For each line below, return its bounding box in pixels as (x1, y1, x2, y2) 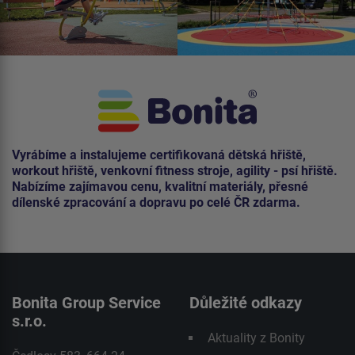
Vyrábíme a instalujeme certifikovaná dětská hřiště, (12, 147, 306, 163)
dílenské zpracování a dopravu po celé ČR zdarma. (12, 195, 300, 211)
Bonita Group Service (12, 293, 161, 313)
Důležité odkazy (189, 293, 302, 313)
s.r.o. (12, 311, 47, 331)
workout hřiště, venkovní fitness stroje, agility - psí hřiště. (12, 163, 338, 179)
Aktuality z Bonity (208, 330, 305, 346)
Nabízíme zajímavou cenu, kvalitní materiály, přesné (12, 179, 308, 195)
